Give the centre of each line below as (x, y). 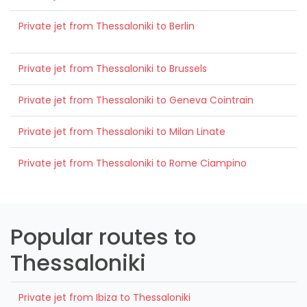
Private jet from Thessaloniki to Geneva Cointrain (136, 100)
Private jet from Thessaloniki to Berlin (107, 26)
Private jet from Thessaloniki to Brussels (113, 68)
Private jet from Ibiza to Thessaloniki (105, 297)
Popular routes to (103, 236)
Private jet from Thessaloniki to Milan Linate (122, 131)
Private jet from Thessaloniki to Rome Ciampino (133, 163)
